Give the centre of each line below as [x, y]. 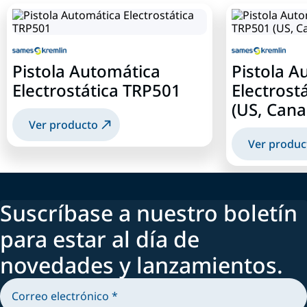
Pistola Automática [86, 71]
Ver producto [63, 124]
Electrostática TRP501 [97, 90]
